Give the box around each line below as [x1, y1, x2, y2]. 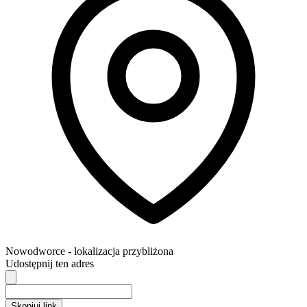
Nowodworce [5, 245, 65, 257]
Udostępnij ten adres [5, 257, 94, 269]
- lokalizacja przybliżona [68, 245, 173, 257]
